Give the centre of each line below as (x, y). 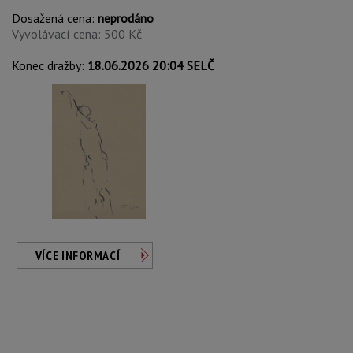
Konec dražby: (50, 65)
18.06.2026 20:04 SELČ (151, 65)
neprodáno (126, 18)
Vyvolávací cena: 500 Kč (77, 34)
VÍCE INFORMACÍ (78, 255)
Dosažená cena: (55, 18)
